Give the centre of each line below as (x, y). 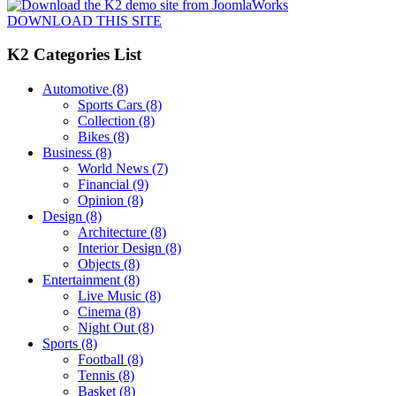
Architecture (112, 232)
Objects (99, 263)
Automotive (76, 88)
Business (67, 152)
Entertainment (81, 279)
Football (101, 359)
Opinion (101, 200)
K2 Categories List (74, 55)
